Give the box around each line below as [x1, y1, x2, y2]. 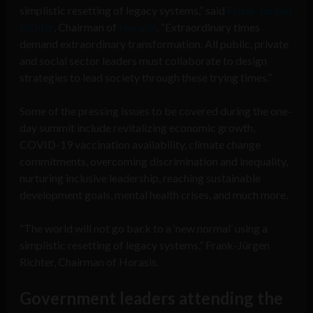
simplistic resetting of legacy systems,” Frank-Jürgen [20, 238, 270, 252]
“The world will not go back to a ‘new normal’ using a [20, 221, 268, 235]
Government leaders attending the [20, 288, 283, 309]
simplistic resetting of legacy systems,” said [20, 3, 227, 17]
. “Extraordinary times [156, 20, 260, 34]
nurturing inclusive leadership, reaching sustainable [20, 171, 261, 185]
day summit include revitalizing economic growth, [20, 121, 255, 135]
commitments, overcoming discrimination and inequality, [20, 154, 288, 168]
